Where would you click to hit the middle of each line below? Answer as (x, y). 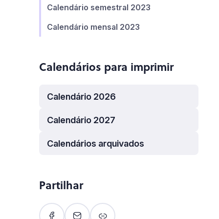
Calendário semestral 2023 (99, 7)
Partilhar (61, 185)
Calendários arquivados (96, 143)
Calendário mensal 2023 (93, 27)
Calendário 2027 (81, 120)
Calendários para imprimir (106, 66)
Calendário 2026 (81, 96)
